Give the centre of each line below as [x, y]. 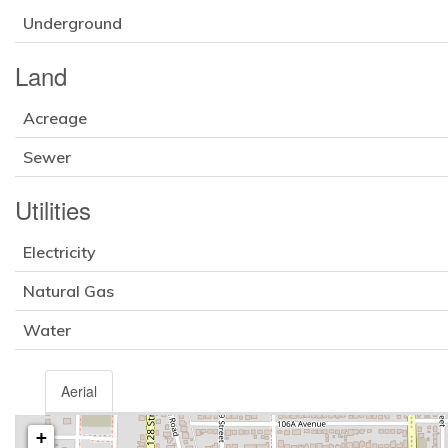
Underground [72, 23]
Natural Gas [68, 291]
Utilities [53, 210]
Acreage [55, 118]
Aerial [79, 391]
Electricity [59, 252]
